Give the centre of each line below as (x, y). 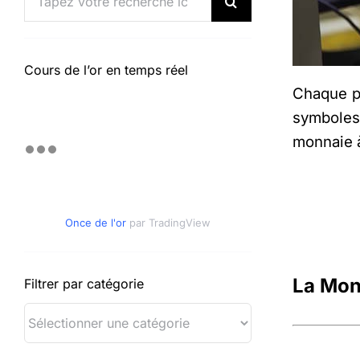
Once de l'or (97, 223)
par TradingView (170, 223)
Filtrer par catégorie (84, 284)
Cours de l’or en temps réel (106, 70)
